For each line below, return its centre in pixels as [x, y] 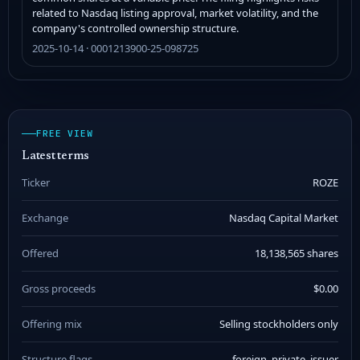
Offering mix [52, 324]
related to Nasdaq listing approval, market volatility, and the [175, 12]
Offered [40, 253]
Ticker [36, 182]
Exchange [45, 218]
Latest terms [56, 156]
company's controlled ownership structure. [135, 28]
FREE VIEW [65, 133]
